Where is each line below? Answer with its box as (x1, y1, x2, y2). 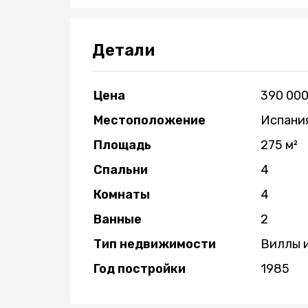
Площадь (93, 137, 151, 153)
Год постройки (93, 261, 186, 276)
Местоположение (93, 113, 206, 128)
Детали (92, 41, 155, 60)
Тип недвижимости (93, 236, 216, 252)
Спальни (93, 162, 148, 177)
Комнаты (93, 187, 150, 202)
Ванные (93, 212, 142, 227)
